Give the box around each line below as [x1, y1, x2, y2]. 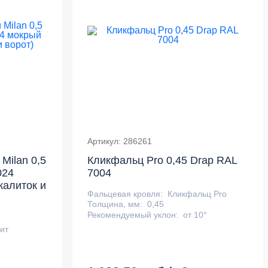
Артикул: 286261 [87, 136, 153, 146]
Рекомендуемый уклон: [87, 209, 179, 220]
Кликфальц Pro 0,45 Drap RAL [87, 154, 237, 166]
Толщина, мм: [87, 199, 143, 209]
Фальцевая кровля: [87, 188, 163, 199]
